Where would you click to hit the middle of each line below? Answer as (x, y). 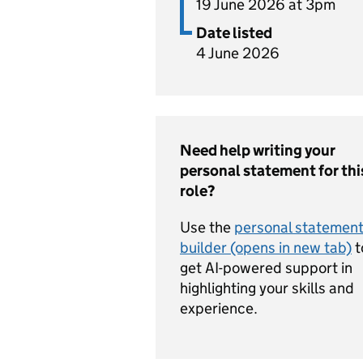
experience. (219, 308)
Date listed (234, 33)
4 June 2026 (238, 53)
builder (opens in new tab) (266, 248)
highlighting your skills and (267, 288)
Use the (207, 227)
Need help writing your (258, 150)
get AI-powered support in (266, 268)
